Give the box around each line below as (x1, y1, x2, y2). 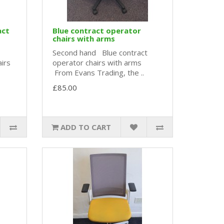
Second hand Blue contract (52, 47, 147, 58)
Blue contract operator (52, 25, 141, 36)
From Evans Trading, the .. (52, 67, 144, 78)
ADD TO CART (60, 122, 111, 132)
